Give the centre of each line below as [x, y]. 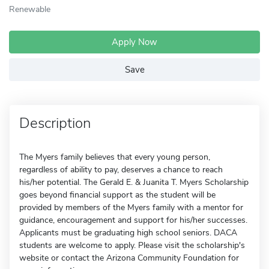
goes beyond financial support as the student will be [117, 195]
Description [55, 123]
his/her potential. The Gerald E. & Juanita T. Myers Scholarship [134, 182]
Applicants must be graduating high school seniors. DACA [128, 233]
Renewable [30, 9]
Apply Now [134, 42]
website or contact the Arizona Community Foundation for [129, 258]
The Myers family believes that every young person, [115, 157]
